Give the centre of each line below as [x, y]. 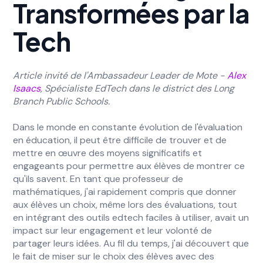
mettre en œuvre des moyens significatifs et [108, 153]
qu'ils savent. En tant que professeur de [98, 179]
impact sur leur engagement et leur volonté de [113, 230]
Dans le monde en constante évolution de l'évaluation [128, 127]
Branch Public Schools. [62, 101]
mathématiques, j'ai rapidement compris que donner [125, 192]
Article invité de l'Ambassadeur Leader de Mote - [120, 75]
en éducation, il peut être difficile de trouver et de [120, 140]
